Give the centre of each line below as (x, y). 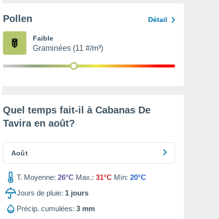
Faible (43, 38)
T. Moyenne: (36, 177)
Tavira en (26, 123)
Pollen (18, 19)
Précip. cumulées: (45, 208)
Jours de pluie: (40, 193)
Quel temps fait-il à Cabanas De (77, 110)
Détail (158, 20)
